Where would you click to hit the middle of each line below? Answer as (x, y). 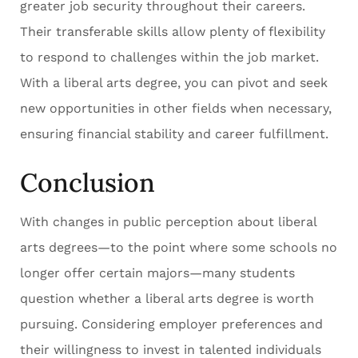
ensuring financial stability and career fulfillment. (174, 134)
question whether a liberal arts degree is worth (167, 299)
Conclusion (88, 183)
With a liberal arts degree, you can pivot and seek (174, 83)
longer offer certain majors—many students (157, 273)
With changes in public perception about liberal (168, 222)
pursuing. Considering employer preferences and (171, 324)
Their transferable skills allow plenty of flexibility (173, 32)
